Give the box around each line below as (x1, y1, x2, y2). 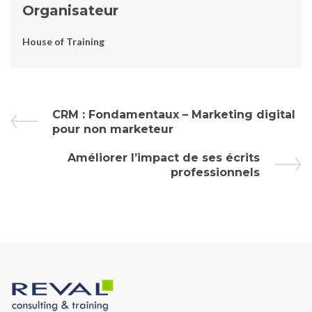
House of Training (22, 36, 104, 48)
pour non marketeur (52, 123, 173, 136)
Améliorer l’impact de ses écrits (68, 151, 260, 165)
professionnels (171, 166, 260, 180)
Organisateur (22, 2, 118, 19)
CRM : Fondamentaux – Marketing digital (52, 108, 295, 122)
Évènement (10, 96, 139, 124)
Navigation (10, 127, 132, 155)
